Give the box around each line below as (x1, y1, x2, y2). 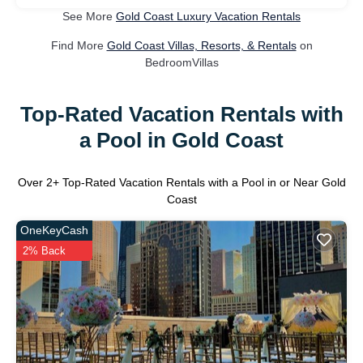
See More (62, 10, 116, 23)
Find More (50, 39, 107, 53)
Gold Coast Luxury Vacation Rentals (116, 10, 301, 23)
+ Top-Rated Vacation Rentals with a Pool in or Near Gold (52, 176, 346, 190)
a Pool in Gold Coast (79, 127, 284, 152)
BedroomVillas (144, 56, 219, 70)
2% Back (23, 245, 66, 258)
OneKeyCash (20, 224, 88, 237)
